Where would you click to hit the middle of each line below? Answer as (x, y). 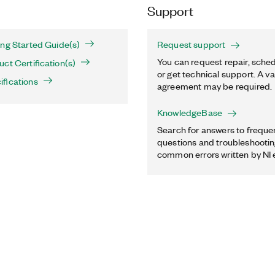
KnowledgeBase (190, 112)
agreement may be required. (215, 86)
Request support (192, 44)
